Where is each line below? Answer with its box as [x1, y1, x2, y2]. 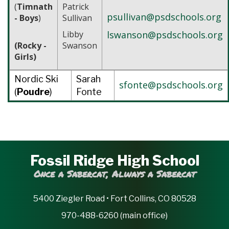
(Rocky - [14, 39, 47, 51]
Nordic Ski [14, 73, 58, 84]
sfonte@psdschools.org [119, 78, 223, 91]
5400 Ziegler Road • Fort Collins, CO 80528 [33, 193, 196, 203]
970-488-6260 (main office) [61, 210, 168, 220]
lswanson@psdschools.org [107, 28, 223, 41]
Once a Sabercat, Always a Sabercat [33, 167, 196, 180]
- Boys [14, 12, 38, 24]
